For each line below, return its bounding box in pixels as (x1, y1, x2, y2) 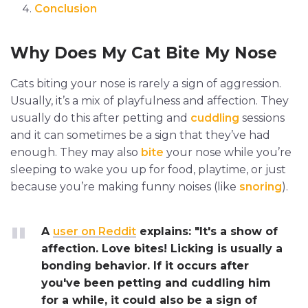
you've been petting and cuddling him (41, 276, 271, 289)
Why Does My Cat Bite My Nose (10, 43, 277, 63)
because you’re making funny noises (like (10, 179, 239, 193)
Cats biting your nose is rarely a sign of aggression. (10, 76, 281, 90)
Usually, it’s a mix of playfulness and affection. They (10, 93, 289, 107)
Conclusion (34, 1, 97, 15)
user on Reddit (53, 224, 136, 238)
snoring (239, 179, 282, 193)
